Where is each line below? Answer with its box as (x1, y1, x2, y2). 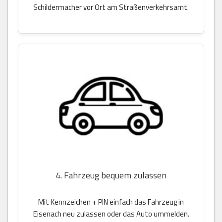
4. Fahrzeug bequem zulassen (55, 168, 166, 182)
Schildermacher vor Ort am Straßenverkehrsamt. (33, 1, 189, 13)
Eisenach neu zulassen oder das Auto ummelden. (33, 208, 189, 220)
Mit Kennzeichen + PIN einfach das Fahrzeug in (38, 196, 184, 208)
